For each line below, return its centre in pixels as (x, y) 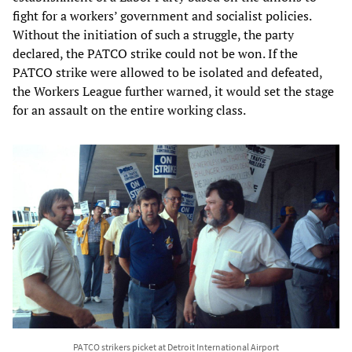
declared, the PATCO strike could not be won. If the (155, 53)
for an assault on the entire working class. (129, 110)
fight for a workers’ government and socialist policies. (162, 15)
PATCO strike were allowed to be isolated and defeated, (167, 72)
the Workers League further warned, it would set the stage (173, 91)
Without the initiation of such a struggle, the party (153, 34)
